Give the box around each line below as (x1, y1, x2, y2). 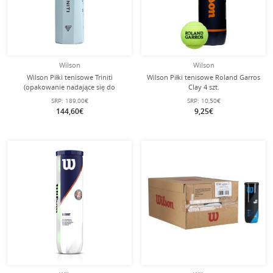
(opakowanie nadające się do (24, 82, 115, 91)
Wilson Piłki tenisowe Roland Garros (147, 73, 260, 82)
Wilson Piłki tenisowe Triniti (26, 73, 113, 82)
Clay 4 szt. (188, 82, 219, 91)
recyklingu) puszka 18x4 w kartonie (15, 92, 124, 101)
